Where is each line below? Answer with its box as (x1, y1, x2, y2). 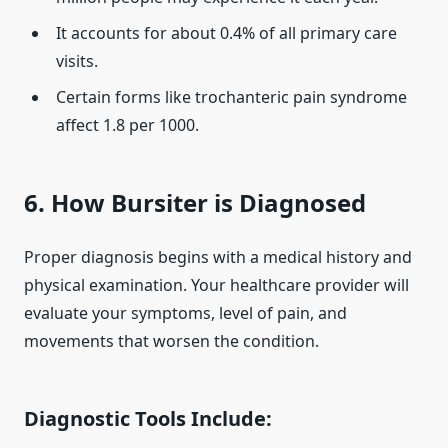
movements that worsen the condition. (24, 330, 319, 353)
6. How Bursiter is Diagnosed (24, 186, 366, 220)
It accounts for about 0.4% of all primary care (56, 22, 397, 45)
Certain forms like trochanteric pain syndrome (56, 86, 407, 109)
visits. (56, 50, 98, 73)
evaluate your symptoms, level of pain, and (24, 302, 347, 325)
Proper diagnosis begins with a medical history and (24, 246, 412, 269)
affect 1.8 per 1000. (56, 114, 199, 137)
